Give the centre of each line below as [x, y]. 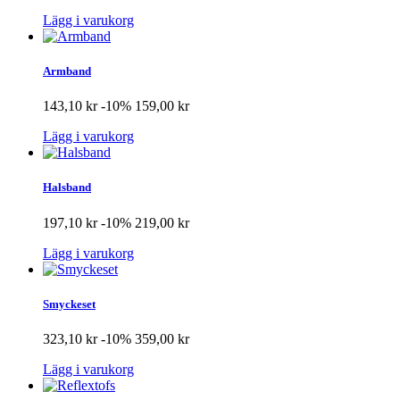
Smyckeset [69, 304]
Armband [67, 71]
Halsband [67, 187]
